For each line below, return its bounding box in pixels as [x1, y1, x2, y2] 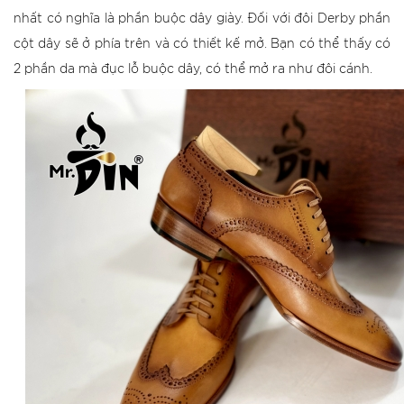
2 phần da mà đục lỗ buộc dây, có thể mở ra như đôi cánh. [14, 63, 372, 76]
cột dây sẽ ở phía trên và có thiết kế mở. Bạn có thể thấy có [14, 38, 390, 50]
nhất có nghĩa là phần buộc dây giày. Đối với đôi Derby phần [14, 13, 390, 25]
